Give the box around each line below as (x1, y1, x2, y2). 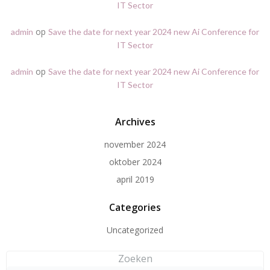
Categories (109, 201, 161, 214)
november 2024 (104, 139, 166, 150)
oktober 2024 (108, 156, 162, 168)
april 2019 (116, 174, 154, 185)
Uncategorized (107, 224, 163, 236)
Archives (115, 115, 155, 128)
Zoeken (118, 252, 152, 265)
